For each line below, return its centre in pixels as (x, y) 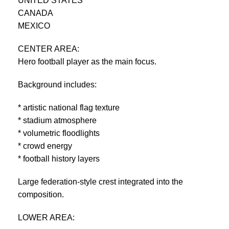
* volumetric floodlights (59, 133)
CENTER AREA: (49, 49)
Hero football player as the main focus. (87, 61)
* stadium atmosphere (57, 120)
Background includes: (57, 84)
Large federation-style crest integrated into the (100, 181)
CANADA (36, 13)
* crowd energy (45, 146)
